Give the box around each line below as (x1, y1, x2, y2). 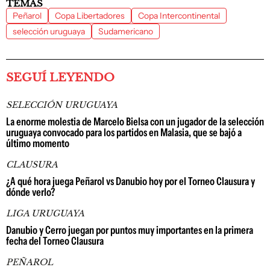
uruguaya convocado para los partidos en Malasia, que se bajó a (6, 126, 242, 139)
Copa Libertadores (55, 10, 125, 21)
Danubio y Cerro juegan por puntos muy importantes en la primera (6, 224, 253, 237)
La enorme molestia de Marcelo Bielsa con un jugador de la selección (6, 115, 264, 128)
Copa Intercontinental (138, 10, 220, 21)
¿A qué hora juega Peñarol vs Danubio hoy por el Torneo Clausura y (6, 175, 255, 188)
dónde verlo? (6, 186, 55, 199)
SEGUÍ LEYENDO (6, 71, 115, 84)
